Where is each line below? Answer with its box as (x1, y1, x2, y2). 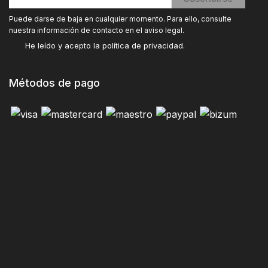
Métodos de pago (9, 77, 100, 89)
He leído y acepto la (25, 41, 102, 50)
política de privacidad (102, 41, 183, 50)
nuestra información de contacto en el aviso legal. (9, 26, 184, 35)
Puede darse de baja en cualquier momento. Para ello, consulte (9, 14, 232, 23)
